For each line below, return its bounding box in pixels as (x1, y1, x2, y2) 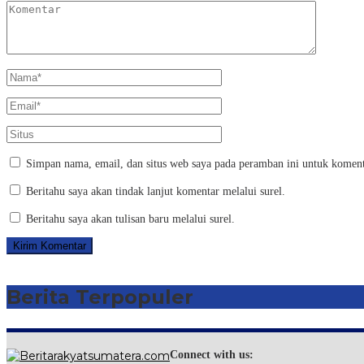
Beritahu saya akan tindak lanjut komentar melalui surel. (26, 185, 285, 198)
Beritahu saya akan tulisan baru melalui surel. (26, 213, 235, 226)
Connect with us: (170, 349, 253, 362)
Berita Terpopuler (6, 285, 193, 310)
